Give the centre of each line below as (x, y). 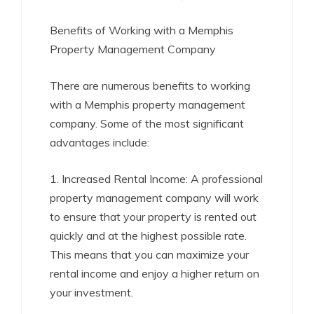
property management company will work (154, 198)
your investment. (91, 292)
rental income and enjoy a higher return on (155, 273)
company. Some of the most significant (147, 123)
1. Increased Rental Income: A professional (156, 179)
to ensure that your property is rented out (153, 217)
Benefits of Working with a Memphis (142, 30)
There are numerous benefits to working (150, 86)
